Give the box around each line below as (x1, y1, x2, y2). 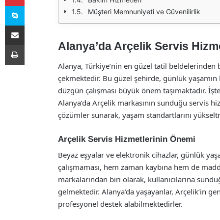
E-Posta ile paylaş (24, 21, 43, 29)
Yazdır (24, 41, 43, 49)
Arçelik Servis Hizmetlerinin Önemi (58, 134, 195, 144)
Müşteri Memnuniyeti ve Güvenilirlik (88, 7, 200, 16)
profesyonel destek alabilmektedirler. (58, 199, 183, 209)
